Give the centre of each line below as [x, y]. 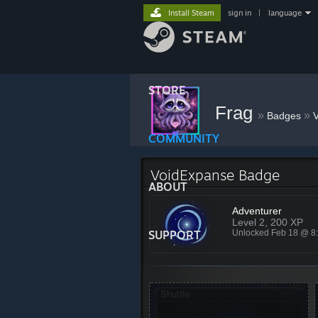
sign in [240, 13]
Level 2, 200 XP [268, 222]
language [285, 13]
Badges [284, 116]
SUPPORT [175, 235]
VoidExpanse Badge [215, 175]
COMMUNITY [184, 138]
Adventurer [257, 211]
